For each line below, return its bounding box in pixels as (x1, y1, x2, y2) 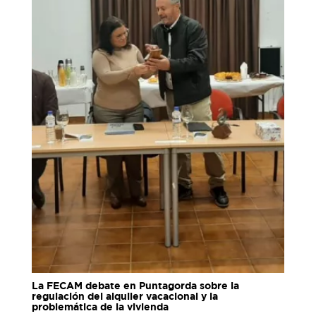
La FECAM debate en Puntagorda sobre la (31, 279, 239, 292)
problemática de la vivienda (31, 300, 169, 313)
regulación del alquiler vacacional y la (31, 290, 218, 303)
